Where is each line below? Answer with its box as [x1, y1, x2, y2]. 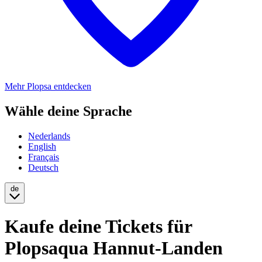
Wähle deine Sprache [5, 103, 132, 119]
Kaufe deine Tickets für [5, 216, 192, 237]
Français [28, 151, 59, 162]
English [28, 141, 56, 151]
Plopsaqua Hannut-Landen [5, 237, 223, 259]
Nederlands [28, 130, 70, 141]
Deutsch [28, 162, 58, 173]
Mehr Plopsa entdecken [5, 81, 91, 92]
